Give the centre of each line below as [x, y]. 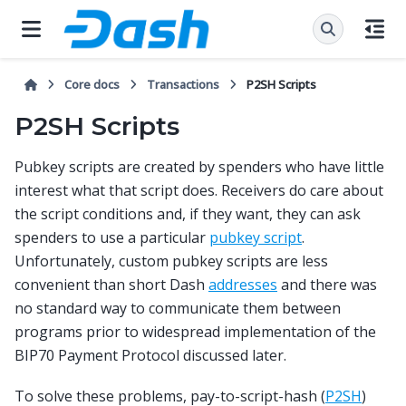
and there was [327, 285]
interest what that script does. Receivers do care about [199, 191]
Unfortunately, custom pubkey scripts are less [171, 261]
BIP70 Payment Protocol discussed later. [150, 356]
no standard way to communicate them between [178, 309]
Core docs [92, 84]
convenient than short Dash [111, 285]
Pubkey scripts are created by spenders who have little [199, 167]
